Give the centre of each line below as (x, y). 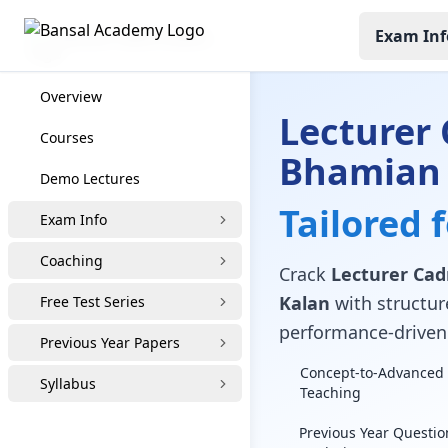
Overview (71, 96)
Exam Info (73, 219)
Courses (67, 137)
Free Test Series (92, 301)
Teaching (330, 392)
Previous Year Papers (110, 342)
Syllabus (68, 383)
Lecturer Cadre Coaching (211, 36)
